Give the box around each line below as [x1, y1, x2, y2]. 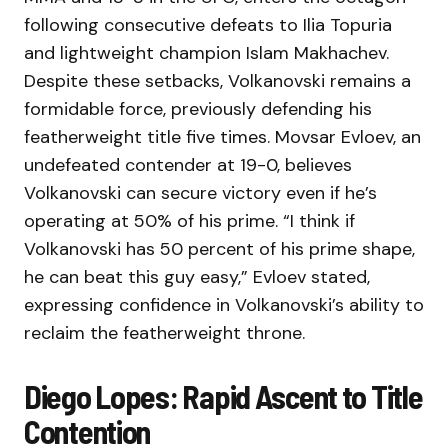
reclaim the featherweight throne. [24, 321, 305, 346]
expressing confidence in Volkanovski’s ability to [24, 293, 424, 318]
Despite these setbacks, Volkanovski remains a [24, 69, 411, 94]
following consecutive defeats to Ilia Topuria [24, 13, 392, 38]
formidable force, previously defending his [24, 97, 372, 122]
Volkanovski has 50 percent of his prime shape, [24, 237, 415, 262]
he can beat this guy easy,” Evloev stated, [24, 265, 370, 290]
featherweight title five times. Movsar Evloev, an [24, 125, 421, 150]
